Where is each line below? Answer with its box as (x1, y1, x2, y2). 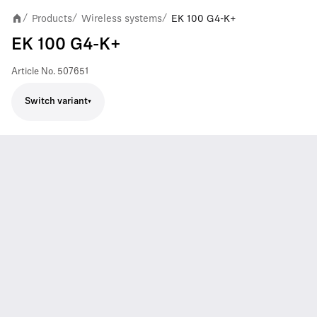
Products (32, 12, 72, 24)
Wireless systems (81, 12, 162, 24)
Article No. (11, 67, 55, 76)
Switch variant (25, 97, 88, 106)
